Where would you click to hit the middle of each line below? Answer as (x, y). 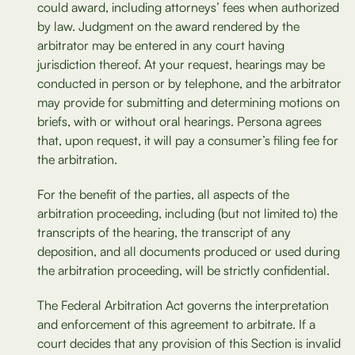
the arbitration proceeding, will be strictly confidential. (183, 270)
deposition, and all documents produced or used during (189, 251)
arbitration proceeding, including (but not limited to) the (187, 213)
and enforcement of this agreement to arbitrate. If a (176, 324)
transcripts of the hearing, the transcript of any (164, 232)
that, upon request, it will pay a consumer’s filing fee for (188, 140)
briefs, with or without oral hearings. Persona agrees (179, 121)
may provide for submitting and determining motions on (189, 102)
